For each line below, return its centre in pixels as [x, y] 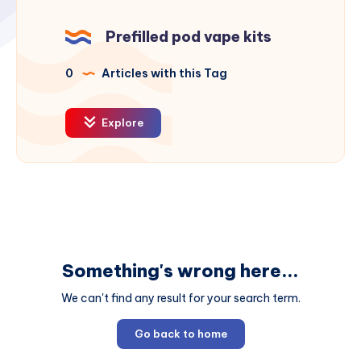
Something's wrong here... [180, 271]
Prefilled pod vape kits [189, 37]
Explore [121, 123]
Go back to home [180, 334]
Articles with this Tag [163, 74]
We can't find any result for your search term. [180, 299]
